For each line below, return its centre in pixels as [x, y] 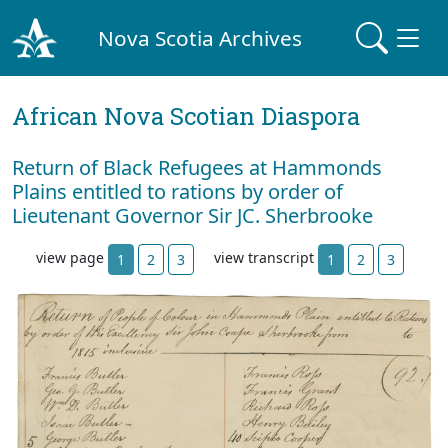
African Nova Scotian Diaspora [186, 116]
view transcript [266, 258]
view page [72, 258]
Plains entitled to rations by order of [177, 191]
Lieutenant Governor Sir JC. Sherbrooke [192, 215]
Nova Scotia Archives [200, 37]
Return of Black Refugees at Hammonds [197, 167]
